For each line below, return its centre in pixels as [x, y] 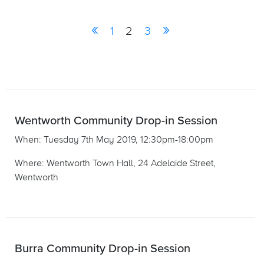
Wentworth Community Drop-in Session [116, 121]
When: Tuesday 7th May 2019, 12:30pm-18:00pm [114, 139]
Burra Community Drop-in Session [103, 248]
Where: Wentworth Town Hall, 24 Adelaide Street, [115, 163]
